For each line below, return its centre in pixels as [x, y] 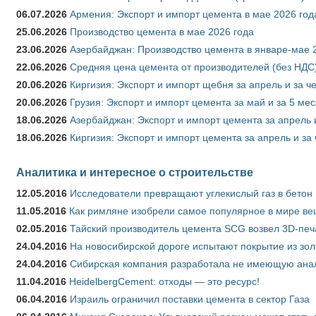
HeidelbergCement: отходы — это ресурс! [164, 281]
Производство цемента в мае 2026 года [162, 31]
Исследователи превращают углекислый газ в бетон [191, 193]
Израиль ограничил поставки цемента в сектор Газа [190, 299]
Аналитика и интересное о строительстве [135, 172]
